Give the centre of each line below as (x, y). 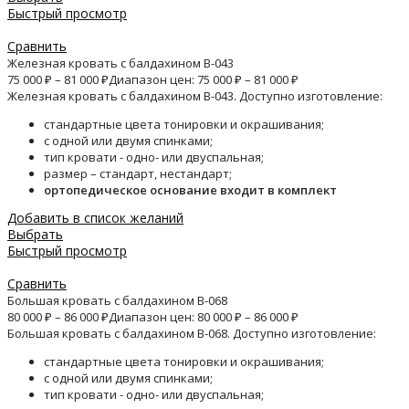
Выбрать (35, 235)
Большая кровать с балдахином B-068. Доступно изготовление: (192, 334)
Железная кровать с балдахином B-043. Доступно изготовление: (195, 96)
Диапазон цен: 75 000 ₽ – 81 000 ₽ (204, 80)
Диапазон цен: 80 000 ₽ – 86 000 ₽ (204, 317)
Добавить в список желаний (95, 218)
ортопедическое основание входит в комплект (190, 190)
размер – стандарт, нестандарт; (138, 174)
